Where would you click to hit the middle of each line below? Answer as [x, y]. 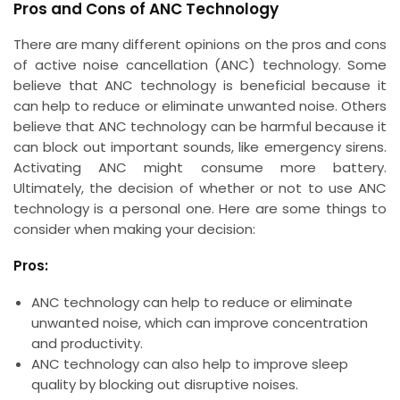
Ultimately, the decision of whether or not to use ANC [200, 188]
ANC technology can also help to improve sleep [190, 363]
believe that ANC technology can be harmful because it [200, 127]
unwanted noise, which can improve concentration [200, 322]
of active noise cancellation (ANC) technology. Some [200, 65]
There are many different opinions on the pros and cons [200, 45]
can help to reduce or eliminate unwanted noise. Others [200, 106]
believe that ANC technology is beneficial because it [200, 86]
